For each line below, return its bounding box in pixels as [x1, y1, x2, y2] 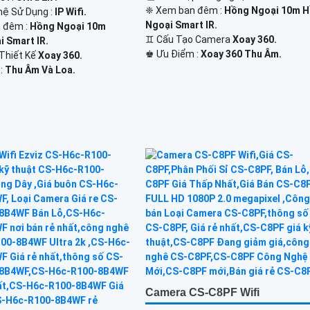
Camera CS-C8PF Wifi [145, 286, 260, 298]
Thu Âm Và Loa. [5, 64, 76, 75]
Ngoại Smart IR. [145, 19, 218, 30]
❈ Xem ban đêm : [145, 4, 225, 16]
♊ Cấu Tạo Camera [145, 33, 233, 45]
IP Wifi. [55, 6, 87, 17]
